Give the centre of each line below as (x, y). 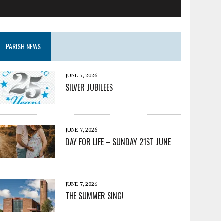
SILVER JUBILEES (89, 88)
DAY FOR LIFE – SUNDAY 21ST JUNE (118, 142)
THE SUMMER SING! (95, 196)
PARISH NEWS (24, 46)
